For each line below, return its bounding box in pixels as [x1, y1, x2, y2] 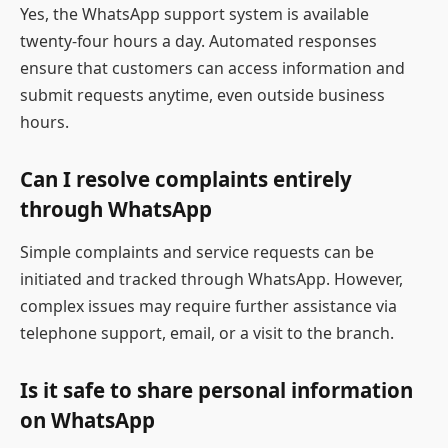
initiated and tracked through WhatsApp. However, [20, 268, 403, 291]
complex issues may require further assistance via [20, 295, 397, 318]
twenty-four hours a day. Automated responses [20, 30, 377, 53]
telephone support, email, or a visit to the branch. [20, 322, 394, 345]
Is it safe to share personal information [20, 375, 413, 404]
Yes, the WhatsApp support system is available [20, 3, 369, 26]
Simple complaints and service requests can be [20, 241, 374, 264]
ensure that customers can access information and [20, 57, 405, 80]
